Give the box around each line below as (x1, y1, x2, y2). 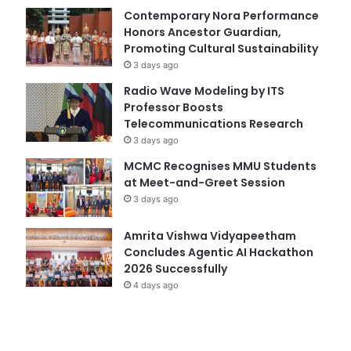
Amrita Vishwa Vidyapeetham (123, 227, 296, 244)
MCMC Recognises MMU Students (123, 157, 317, 174)
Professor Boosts (123, 99, 223, 115)
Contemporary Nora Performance (123, 7, 319, 24)
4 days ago (132, 279, 179, 291)
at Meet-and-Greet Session (123, 174, 285, 190)
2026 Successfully (123, 260, 227, 277)
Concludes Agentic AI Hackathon (123, 244, 313, 260)
